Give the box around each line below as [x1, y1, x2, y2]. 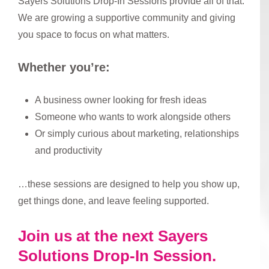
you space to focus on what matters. [18, 29, 169, 40]
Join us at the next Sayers [18, 226, 208, 245]
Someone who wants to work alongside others [35, 111, 231, 122]
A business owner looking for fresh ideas [35, 94, 207, 105]
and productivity [35, 145, 102, 156]
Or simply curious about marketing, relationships [35, 128, 239, 139]
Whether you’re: [18, 60, 110, 74]
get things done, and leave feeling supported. [18, 195, 209, 206]
